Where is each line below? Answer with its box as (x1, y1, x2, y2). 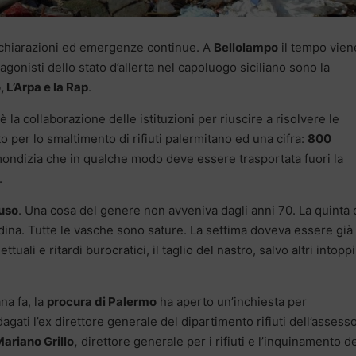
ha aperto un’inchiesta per (157, 293, 307, 309)
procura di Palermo (47, 293, 157, 309)
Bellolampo (214, 39, 278, 55)
